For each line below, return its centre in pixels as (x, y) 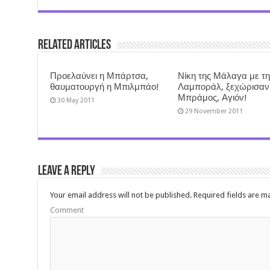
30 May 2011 (76, 100)
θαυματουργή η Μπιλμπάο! (104, 86)
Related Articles (74, 45)
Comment (67, 210)
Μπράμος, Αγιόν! (213, 97)
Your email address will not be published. (121, 195)
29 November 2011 (214, 111)
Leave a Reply (66, 171)
